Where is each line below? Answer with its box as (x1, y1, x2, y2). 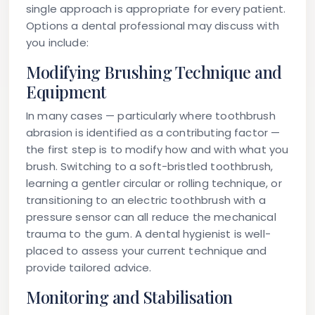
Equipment (26, 81, 106, 103)
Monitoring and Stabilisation (26, 286, 233, 309)
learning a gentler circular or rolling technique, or (26, 176, 282, 191)
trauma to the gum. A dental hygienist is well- (26, 226, 271, 242)
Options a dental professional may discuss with (26, 18, 279, 34)
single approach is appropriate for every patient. (26, 1, 286, 17)
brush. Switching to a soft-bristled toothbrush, (26, 159, 274, 174)
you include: (26, 35, 89, 51)
